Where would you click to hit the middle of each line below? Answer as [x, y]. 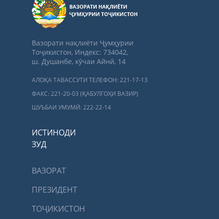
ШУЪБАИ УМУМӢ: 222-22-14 [71, 107]
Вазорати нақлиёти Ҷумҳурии [83, 43]
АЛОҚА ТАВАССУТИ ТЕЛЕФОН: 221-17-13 [90, 80]
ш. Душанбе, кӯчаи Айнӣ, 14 [79, 61]
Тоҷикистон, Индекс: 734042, [80, 52]
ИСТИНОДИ [54, 132]
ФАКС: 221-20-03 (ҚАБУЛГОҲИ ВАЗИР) [85, 93]
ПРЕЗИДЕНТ [55, 189]
